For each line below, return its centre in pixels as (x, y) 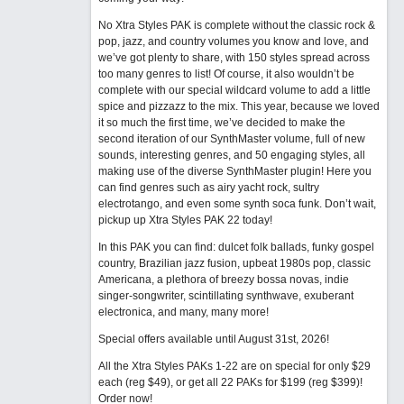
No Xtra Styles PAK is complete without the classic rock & (236, 25)
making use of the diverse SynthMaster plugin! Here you (234, 171)
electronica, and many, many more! (183, 312)
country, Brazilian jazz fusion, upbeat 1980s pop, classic (234, 263)
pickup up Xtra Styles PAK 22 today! (185, 220)
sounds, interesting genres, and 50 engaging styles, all (231, 155)
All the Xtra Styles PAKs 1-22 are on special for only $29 (234, 366)
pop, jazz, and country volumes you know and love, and (233, 41)
